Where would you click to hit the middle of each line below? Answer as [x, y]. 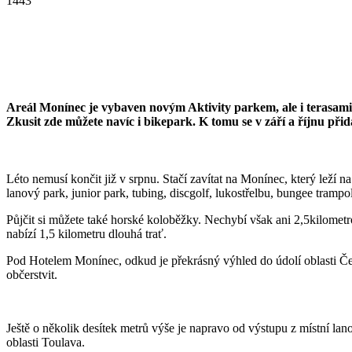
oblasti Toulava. [46, 343]
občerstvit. [32, 275]
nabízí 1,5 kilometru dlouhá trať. [86, 234]
